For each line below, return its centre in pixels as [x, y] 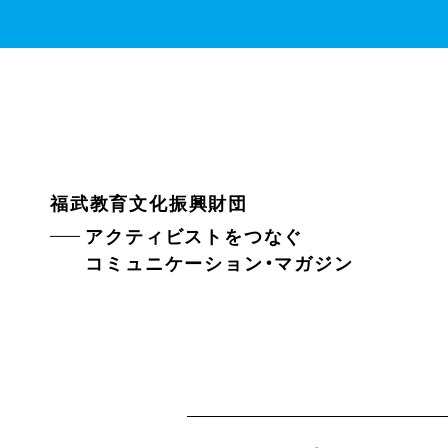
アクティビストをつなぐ [194, 235]
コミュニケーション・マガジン [219, 262]
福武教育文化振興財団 [149, 202]
